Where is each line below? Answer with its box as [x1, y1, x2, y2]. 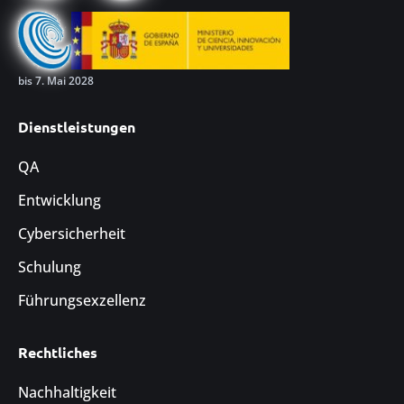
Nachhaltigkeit [18, 381, 116, 402]
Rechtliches [18, 342, 97, 362]
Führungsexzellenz [18, 289, 146, 310]
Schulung [18, 256, 81, 277]
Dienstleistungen [18, 116, 135, 136]
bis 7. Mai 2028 [18, 72, 94, 88]
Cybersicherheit [18, 223, 125, 243]
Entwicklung [18, 189, 101, 210]
